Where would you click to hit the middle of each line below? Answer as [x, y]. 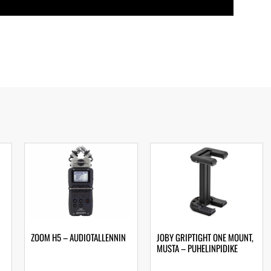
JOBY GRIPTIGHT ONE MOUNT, [205, 237]
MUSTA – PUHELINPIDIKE [197, 248]
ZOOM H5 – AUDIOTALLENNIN [78, 237]
